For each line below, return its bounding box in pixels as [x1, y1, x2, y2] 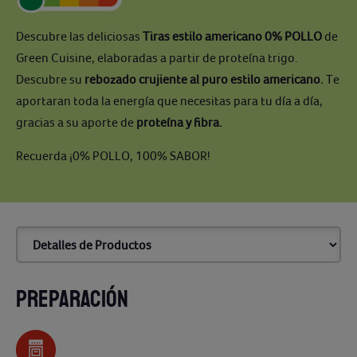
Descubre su [16, 72, 82, 86]
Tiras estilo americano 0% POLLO [143, 29, 322, 43]
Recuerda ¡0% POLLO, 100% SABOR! [16, 148, 213, 163]
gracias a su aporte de [16, 115, 136, 129]
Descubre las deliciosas [16, 29, 143, 43]
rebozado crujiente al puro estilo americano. [82, 72, 324, 86]
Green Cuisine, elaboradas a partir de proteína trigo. [16, 50, 298, 65]
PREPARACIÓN [16, 284, 128, 314]
